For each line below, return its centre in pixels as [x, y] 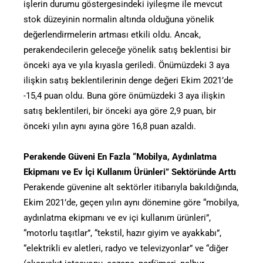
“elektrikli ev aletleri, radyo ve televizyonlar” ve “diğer [126, 248]
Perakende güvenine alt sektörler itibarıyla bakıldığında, [131, 187]
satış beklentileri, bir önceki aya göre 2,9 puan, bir [120, 111]
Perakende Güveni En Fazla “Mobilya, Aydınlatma [120, 156]
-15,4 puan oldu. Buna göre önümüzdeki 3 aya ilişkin [124, 95]
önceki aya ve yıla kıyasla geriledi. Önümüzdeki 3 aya [127, 65]
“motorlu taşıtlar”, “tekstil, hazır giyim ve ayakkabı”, [122, 233]
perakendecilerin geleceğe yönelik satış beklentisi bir [127, 50]
